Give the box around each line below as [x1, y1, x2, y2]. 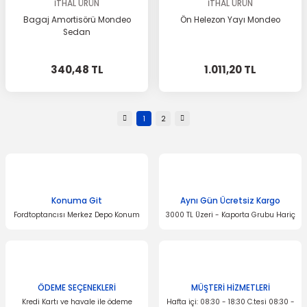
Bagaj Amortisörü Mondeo [23, 14, 131, 25]
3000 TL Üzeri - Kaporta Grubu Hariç [165, 210, 295, 220]
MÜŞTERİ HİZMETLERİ [191, 282, 270, 293]
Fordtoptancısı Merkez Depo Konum [14, 210, 140, 220]
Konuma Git [51, 195, 102, 206]
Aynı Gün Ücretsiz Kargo [180, 195, 280, 206]
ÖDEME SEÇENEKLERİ [38, 282, 116, 293]
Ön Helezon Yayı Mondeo [180, 14, 280, 25]
